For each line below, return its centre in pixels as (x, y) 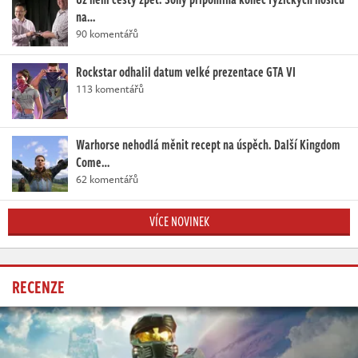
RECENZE (38, 286)
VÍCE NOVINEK (179, 222)
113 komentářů (110, 89)
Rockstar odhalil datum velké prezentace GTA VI (186, 72)
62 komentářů (107, 179)
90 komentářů (107, 34)
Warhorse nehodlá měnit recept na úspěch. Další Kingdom (208, 145)
